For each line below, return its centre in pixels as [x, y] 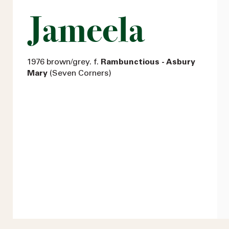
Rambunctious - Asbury [148, 62]
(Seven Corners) [79, 73]
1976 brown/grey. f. [64, 62]
